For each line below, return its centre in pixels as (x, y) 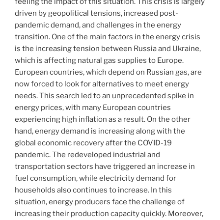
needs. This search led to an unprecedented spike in (104, 96)
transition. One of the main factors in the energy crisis (108, 37)
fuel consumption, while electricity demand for (96, 179)
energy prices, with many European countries (93, 108)
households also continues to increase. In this (93, 190)
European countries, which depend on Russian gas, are (108, 72)
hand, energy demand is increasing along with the (100, 131)
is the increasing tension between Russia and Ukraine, (108, 49)
